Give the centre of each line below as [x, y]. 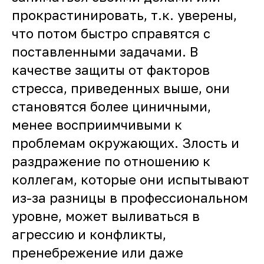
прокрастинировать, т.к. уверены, [124, 15]
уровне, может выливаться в [106, 216]
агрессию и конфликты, [89, 234]
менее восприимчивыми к [97, 125]
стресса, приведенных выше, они [121, 88]
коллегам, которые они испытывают [131, 179]
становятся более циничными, [111, 106]
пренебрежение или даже [98, 253]
